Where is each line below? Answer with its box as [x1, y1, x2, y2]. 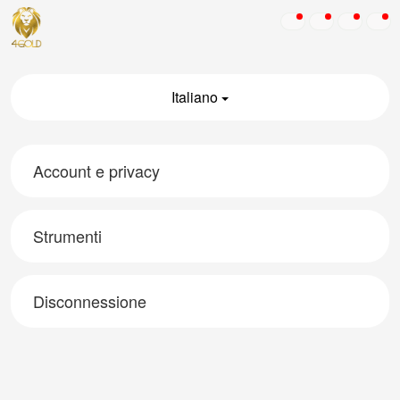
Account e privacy [32, 159, 160, 182]
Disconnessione [32, 289, 146, 312]
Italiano [171, 87, 221, 107]
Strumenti [32, 224, 102, 247]
